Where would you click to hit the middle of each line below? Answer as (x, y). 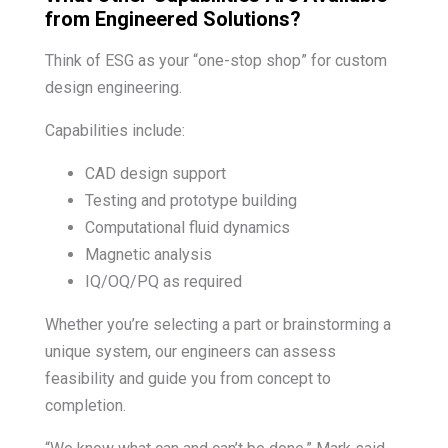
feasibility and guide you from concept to (187, 378)
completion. (85, 405)
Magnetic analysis (148, 254)
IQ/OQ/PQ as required (163, 281)
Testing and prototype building (190, 200)
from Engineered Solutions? (172, 18)
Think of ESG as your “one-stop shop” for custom (215, 60)
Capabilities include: (114, 130)
